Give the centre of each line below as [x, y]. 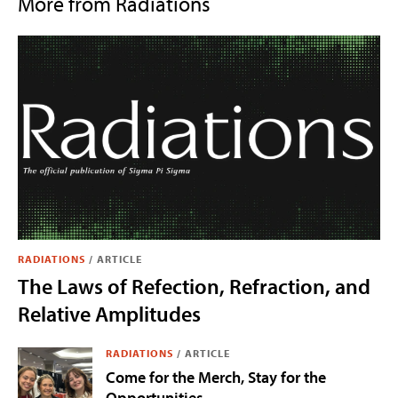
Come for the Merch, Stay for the [216, 377]
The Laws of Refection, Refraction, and [194, 286]
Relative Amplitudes [109, 313]
